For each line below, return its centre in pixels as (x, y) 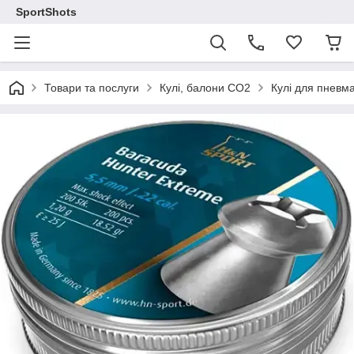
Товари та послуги (92, 88)
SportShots (46, 12)
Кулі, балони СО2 (205, 88)
